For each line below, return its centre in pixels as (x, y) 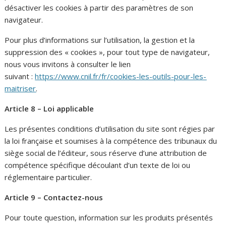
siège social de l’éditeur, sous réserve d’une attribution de (106, 153)
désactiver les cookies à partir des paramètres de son (99, 7)
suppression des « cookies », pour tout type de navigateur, (107, 52)
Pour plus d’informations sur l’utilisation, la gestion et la (100, 40)
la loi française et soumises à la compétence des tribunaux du (111, 140)
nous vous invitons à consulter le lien (68, 64)
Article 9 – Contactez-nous (54, 197)
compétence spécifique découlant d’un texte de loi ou (98, 165)
